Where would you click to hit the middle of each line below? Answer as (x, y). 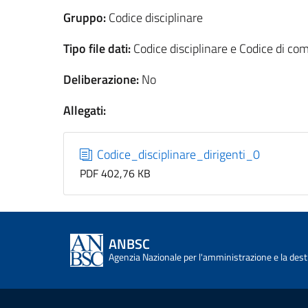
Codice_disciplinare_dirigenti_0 (177, 154)
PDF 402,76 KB (115, 173)
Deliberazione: (101, 79)
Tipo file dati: (97, 48)
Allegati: (85, 110)
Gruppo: (85, 17)
